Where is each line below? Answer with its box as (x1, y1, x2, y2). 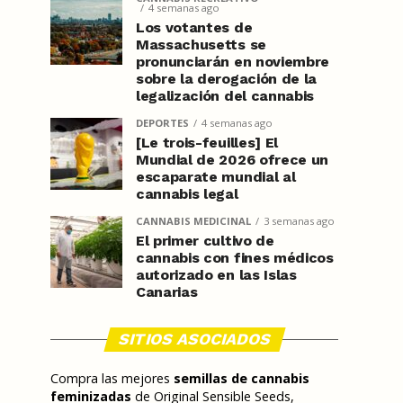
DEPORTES (136, 116, 189, 130)
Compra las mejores (50, 370, 174, 387)
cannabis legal (136, 185, 238, 202)
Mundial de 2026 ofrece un (136, 151, 328, 168)
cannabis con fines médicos (136, 249, 334, 266)
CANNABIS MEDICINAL (136, 214, 251, 228)
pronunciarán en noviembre (136, 53, 329, 70)
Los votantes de (136, 19, 253, 36)
